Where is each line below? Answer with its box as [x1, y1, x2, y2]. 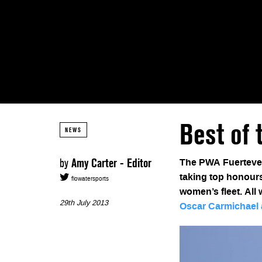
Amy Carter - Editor [71, 156, 151, 171]
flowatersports [70, 176, 109, 182]
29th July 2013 [60, 199, 108, 207]
